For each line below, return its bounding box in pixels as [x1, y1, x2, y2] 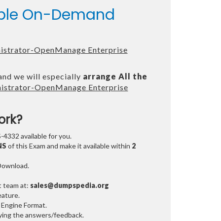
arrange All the [82, 72, 147, 81]
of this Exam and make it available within [6, 142, 130, 150]
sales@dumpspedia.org [30, 181, 109, 190]
